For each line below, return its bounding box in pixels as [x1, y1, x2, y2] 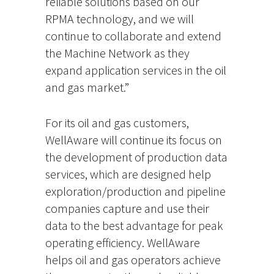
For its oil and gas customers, [45, 115, 189, 130]
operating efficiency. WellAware [45, 235, 200, 250]
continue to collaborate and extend [45, 28, 221, 43]
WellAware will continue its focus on [45, 132, 222, 147]
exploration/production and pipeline [45, 183, 226, 199]
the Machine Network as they [45, 45, 190, 61]
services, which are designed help [45, 166, 211, 182]
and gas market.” [45, 80, 129, 95]
